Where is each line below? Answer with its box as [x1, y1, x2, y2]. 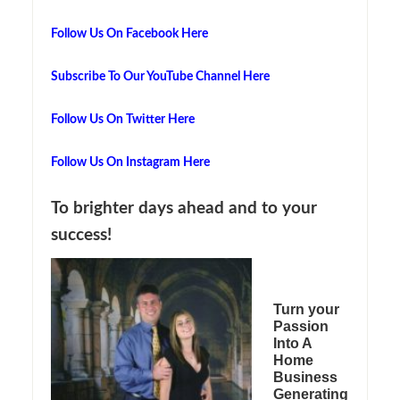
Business [272, 369, 337, 385]
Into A [272, 335, 312, 351]
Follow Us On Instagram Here [50, 155, 210, 169]
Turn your [272, 301, 339, 317]
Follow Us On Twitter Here [50, 112, 195, 126]
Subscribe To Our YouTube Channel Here [50, 70, 270, 83]
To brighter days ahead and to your [50, 199, 317, 217]
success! [50, 226, 112, 244]
